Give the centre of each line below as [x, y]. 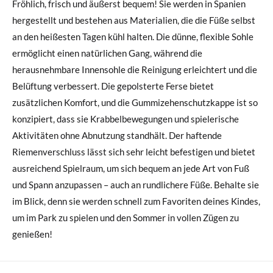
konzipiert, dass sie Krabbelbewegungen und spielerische [126, 119]
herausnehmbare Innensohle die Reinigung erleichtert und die [135, 69]
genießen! [32, 234]
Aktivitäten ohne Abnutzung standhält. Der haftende [117, 135]
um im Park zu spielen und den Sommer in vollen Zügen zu [126, 217]
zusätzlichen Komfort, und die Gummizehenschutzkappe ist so [135, 102]
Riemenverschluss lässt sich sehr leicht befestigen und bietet [134, 151]
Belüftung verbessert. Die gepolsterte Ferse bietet [113, 86]
